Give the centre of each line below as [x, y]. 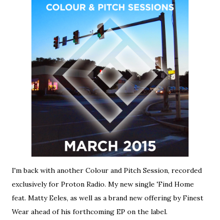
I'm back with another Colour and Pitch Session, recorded [107, 170]
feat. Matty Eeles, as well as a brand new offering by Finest [108, 198]
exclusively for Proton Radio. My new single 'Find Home [103, 184]
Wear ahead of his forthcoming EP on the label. [90, 212]
